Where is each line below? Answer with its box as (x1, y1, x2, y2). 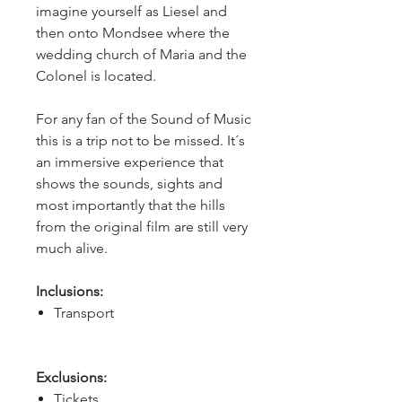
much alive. (36, 240, 108, 257)
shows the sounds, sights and (36, 175, 223, 192)
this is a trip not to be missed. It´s (36, 132, 245, 149)
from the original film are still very (36, 218, 248, 235)
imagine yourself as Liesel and (36, 3, 227, 20)
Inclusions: (36, 283, 103, 300)
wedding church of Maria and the (36, 46, 247, 63)
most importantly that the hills (36, 197, 225, 214)
